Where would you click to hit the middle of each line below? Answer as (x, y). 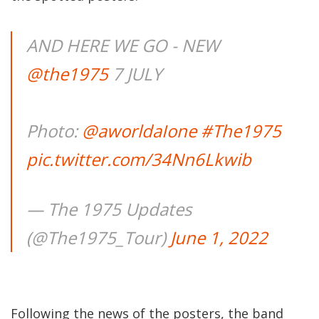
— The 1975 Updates (109, 209)
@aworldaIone (139, 131)
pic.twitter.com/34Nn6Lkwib (139, 159)
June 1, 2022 (219, 237)
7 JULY (135, 74)
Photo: (54, 131)
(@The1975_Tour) (98, 237)
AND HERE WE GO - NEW (123, 45)
